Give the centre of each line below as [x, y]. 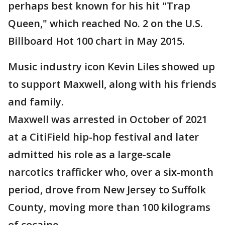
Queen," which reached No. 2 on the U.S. [105, 23]
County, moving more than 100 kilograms [109, 207]
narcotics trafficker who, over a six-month [111, 172]
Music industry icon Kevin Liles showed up [111, 67]
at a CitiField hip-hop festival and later [103, 137]
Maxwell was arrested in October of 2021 [108, 119]
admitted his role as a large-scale [89, 154]
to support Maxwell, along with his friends [112, 84]
